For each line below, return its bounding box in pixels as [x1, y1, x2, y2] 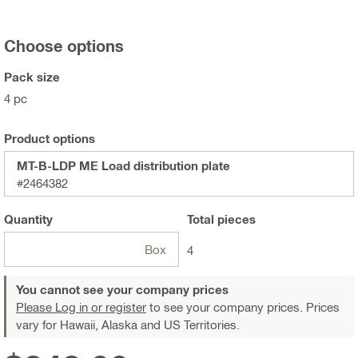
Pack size [4, 70, 60, 85]
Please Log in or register [16, 300, 146, 315]
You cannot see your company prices [16, 282, 229, 297]
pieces [214, 212, 256, 227]
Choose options [4, 36, 124, 56]
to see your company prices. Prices [146, 300, 340, 315]
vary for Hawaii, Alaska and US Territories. [16, 317, 240, 332]
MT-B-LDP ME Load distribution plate [17, 158, 230, 173]
